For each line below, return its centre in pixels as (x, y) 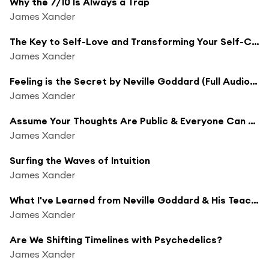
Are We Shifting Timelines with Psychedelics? (116, 239)
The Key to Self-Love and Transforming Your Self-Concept (255, 41)
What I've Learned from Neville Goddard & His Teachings (255, 200)
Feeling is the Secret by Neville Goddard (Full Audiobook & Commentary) (254, 81)
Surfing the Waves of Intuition (80, 160)
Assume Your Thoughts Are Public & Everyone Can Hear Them (252, 120)
